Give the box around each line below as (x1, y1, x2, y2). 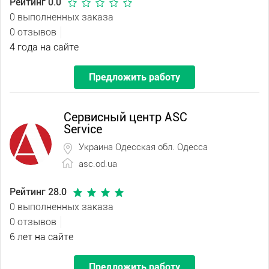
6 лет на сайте (10, 231, 73, 243)
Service (64, 122, 102, 136)
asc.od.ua (79, 159, 117, 169)
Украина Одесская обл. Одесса (79, 142, 208, 153)
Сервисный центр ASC (64, 110, 187, 124)
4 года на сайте (10, 41, 79, 53)
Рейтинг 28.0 (10, 186, 69, 198)
